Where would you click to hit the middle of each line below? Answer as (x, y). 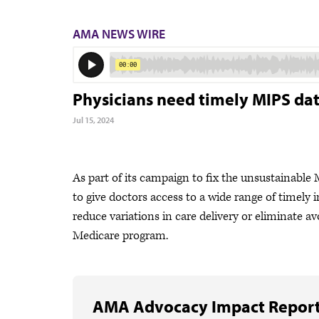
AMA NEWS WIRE (119, 34)
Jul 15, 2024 (93, 120)
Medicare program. (120, 236)
